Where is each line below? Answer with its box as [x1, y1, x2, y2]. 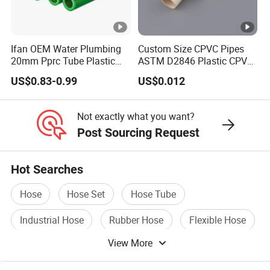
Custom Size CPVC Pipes [137, 42, 244, 55]
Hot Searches [11, 162, 84, 177]
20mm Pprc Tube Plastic [11, 54, 116, 67]
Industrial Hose [19, 213, 84, 227]
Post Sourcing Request [77, 125, 199, 140]
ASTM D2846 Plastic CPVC [137, 54, 253, 67]
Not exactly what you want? [77, 109, 195, 123]
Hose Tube [131, 187, 177, 201]
